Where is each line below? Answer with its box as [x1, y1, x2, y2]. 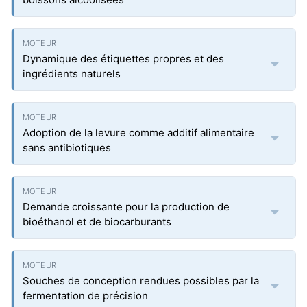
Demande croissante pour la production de [23, 200, 230, 213]
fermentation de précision [23, 289, 148, 302]
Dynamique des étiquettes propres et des [23, 52, 224, 65]
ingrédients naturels [23, 67, 121, 80]
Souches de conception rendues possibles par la [23, 274, 259, 287]
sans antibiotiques [23, 141, 111, 154]
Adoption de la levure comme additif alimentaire [23, 126, 254, 139]
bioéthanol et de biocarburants [23, 215, 171, 228]
